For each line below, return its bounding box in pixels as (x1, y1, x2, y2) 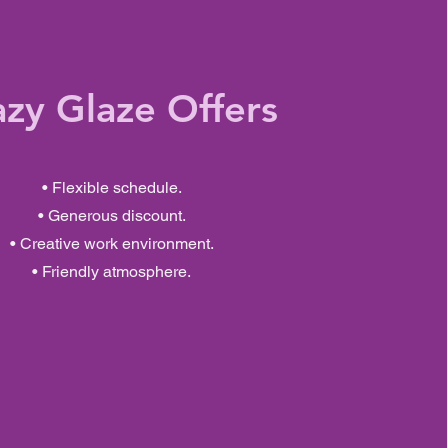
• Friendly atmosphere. (32, 262, 192, 281)
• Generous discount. (37, 206, 186, 225)
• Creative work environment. (9, 234, 214, 253)
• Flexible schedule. (41, 178, 182, 197)
